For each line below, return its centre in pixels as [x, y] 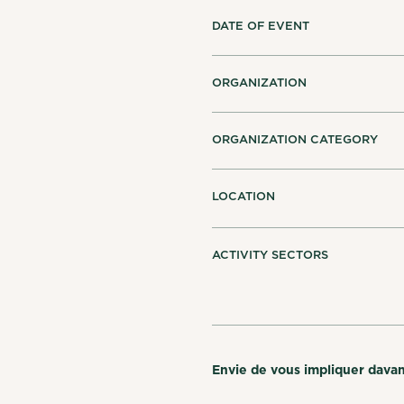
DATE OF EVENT [261, 26]
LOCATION [244, 197]
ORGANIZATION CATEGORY [295, 140]
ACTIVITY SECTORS [271, 255]
